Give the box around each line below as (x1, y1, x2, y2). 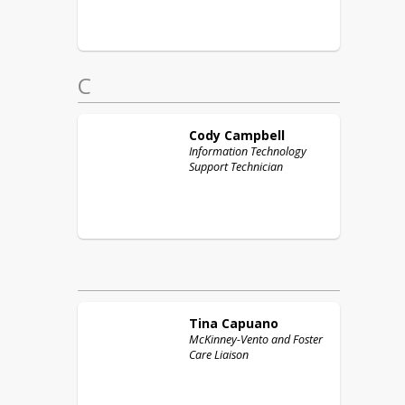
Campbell (224, 127, 285, 144)
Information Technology (189, 144, 306, 159)
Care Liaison (189, 347, 249, 363)
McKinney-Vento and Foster (189, 332, 323, 347)
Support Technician (189, 159, 283, 174)
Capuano (221, 315, 278, 332)
